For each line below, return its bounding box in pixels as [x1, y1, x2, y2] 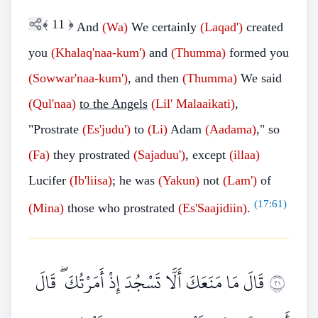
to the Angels [79, 97, 148, 111]
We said [237, 71, 282, 85]
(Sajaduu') [133, 148, 185, 162]
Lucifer [28, 173, 70, 187]
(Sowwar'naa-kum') [28, 71, 128, 85]
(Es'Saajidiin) [178, 201, 247, 215]
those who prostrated [64, 201, 178, 215]
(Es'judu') [82, 122, 131, 136]
